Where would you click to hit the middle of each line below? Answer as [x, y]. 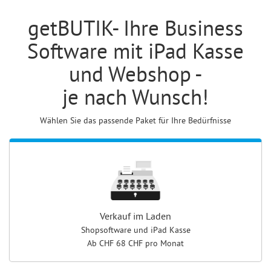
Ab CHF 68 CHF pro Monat [135, 243]
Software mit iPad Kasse [135, 51]
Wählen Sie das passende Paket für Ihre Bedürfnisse [135, 120]
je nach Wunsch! [135, 96]
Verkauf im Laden [135, 216]
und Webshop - [135, 73]
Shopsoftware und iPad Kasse [135, 230]
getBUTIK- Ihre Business [135, 28]
